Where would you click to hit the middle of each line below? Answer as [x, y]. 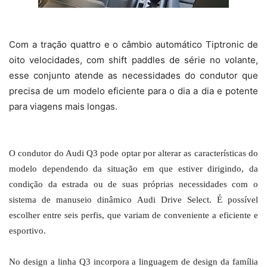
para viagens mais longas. [63, 107]
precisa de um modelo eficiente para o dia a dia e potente [133, 91]
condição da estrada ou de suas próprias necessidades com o [133, 184]
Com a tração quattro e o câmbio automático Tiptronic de [133, 45]
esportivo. [27, 231]
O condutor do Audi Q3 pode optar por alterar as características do [133, 153]
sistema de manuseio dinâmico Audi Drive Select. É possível [133, 200]
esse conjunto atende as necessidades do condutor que [133, 76]
